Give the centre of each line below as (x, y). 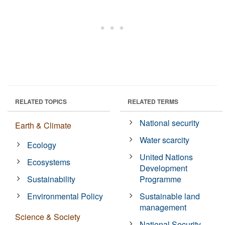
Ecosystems (49, 162)
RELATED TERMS (153, 101)
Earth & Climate (43, 125)
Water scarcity (165, 140)
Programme (161, 179)
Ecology (42, 145)
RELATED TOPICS (41, 101)
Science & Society (48, 216)
